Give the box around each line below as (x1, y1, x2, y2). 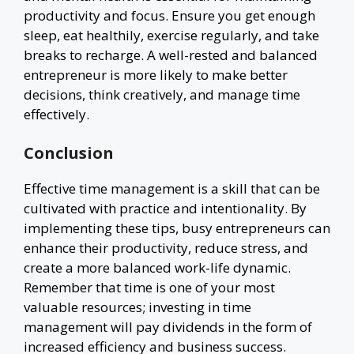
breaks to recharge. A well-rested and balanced (24, 45, 318, 64)
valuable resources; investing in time (24, 298, 251, 316)
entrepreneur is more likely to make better (24, 65, 288, 84)
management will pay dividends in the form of (24, 318, 312, 336)
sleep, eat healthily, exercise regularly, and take (24, 25, 319, 44)
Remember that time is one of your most (24, 278, 275, 296)
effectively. (24, 104, 89, 123)
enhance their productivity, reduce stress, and (24, 239, 308, 257)
